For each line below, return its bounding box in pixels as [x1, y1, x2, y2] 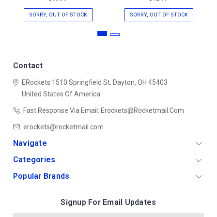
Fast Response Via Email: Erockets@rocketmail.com [23, 106, 184, 114]
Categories [13, 155, 56, 164]
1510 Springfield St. [50, 78, 111, 86]
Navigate [13, 138, 47, 148]
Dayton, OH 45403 [111, 78, 168, 86]
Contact [13, 61, 43, 70]
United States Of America [21, 90, 100, 98]
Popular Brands [13, 171, 70, 181]
